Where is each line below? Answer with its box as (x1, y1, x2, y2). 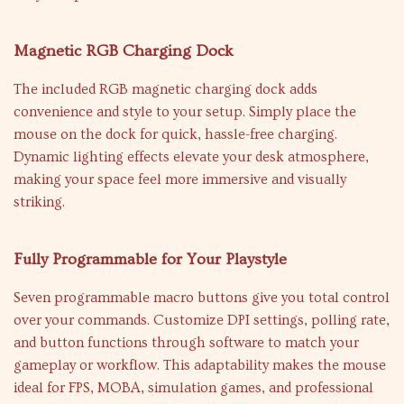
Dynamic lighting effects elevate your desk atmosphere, (14, 149, 369, 165)
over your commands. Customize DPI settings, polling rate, (14, 312, 390, 328)
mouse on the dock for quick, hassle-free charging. (14, 126, 337, 142)
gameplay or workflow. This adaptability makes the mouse (14, 357, 386, 373)
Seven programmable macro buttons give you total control (14, 289, 390, 306)
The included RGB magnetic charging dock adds (14, 81, 317, 97)
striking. (14, 194, 65, 210)
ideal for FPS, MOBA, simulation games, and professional (14, 380, 373, 396)
